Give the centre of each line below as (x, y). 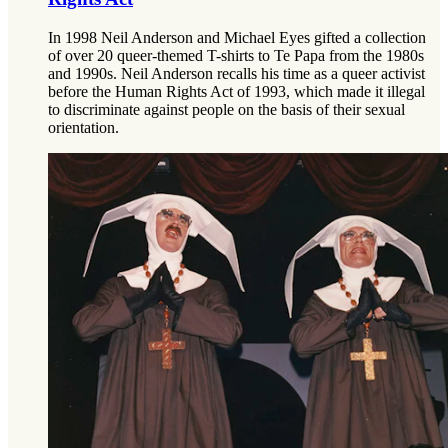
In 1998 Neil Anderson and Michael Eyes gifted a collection (237, 37)
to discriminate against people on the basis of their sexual (226, 109)
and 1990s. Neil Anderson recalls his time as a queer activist (236, 73)
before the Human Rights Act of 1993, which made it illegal (236, 91)
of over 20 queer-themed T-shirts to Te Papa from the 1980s (236, 55)
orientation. (83, 127)
